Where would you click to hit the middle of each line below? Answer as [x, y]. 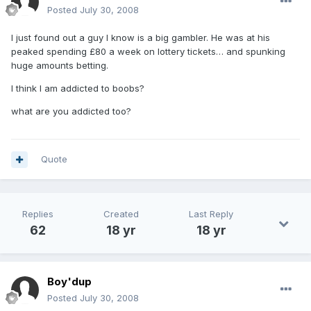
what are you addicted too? [71, 111]
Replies [38, 214]
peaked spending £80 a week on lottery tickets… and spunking [148, 52]
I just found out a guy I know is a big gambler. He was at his [141, 38]
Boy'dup [69, 282]
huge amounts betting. [60, 66]
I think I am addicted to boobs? [78, 89]
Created [121, 214]
